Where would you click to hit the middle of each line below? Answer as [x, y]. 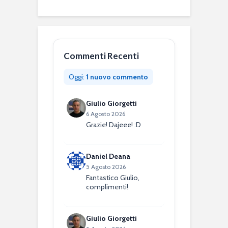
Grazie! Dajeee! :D [114, 124]
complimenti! [107, 187]
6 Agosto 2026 [106, 113]
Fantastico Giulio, [113, 177]
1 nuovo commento [117, 77]
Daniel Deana [108, 156]
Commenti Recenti [101, 55]
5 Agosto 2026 [106, 166]
